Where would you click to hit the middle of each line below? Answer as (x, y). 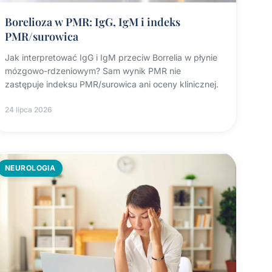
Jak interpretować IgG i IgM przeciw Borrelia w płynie (111, 58)
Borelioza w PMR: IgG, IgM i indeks (92, 22)
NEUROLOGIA (30, 168)
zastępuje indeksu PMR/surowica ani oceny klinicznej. (111, 84)
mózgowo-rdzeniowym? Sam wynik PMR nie (93, 71)
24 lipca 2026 (28, 110)
